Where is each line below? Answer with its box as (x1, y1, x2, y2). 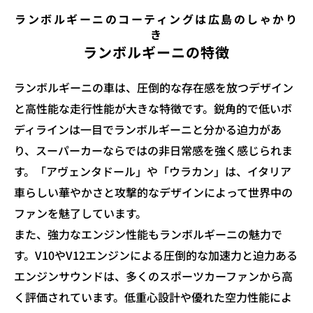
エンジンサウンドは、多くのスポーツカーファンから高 (14, 267, 293, 284)
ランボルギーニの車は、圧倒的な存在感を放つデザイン (14, 78, 293, 96)
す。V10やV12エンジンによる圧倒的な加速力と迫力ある (14, 246, 298, 263)
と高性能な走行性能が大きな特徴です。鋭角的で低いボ (14, 99, 292, 117)
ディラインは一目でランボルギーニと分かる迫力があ (14, 120, 282, 138)
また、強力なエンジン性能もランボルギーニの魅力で (14, 225, 282, 242)
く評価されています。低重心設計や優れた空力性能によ (14, 288, 292, 305)
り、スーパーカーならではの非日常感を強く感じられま (14, 141, 293, 159)
